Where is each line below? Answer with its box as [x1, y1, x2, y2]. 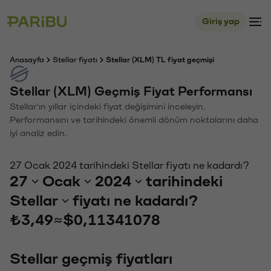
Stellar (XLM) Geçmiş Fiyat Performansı [10, 85, 252, 98]
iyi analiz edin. [10, 129, 67, 138]
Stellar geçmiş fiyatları [10, 251, 172, 267]
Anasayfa [10, 56, 44, 64]
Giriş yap [202, 17, 240, 26]
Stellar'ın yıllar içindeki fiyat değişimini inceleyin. [10, 102, 206, 111]
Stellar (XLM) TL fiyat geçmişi [106, 56, 214, 64]
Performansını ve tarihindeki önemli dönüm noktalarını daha [10, 116, 258, 125]
